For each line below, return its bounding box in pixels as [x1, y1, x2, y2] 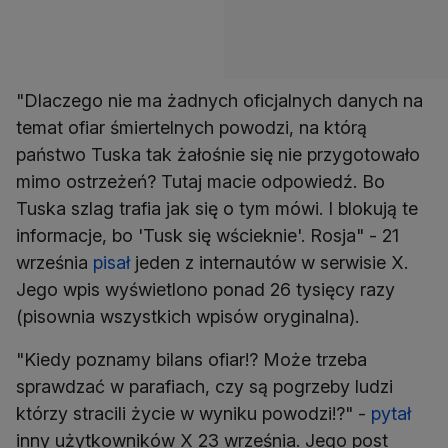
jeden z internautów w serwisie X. [130, 252, 408, 274]
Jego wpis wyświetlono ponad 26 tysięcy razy [16, 279, 395, 301]
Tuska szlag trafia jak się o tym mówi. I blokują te [16, 198, 418, 220]
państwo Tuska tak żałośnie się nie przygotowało [16, 144, 420, 166]
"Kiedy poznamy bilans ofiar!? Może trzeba [16, 349, 367, 371]
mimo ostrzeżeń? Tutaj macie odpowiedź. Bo [16, 171, 385, 193]
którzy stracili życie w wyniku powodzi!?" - [16, 403, 371, 425]
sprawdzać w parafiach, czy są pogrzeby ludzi [16, 376, 393, 398]
